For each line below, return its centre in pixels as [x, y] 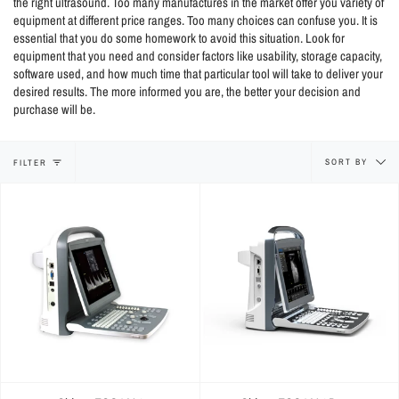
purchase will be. [58, 110]
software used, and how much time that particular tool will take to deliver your [198, 74]
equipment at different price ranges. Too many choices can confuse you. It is [195, 21]
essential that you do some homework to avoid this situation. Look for [179, 39]
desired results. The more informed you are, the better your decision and [187, 92]
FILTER [30, 162]
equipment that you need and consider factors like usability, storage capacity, [198, 57]
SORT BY [348, 161]
